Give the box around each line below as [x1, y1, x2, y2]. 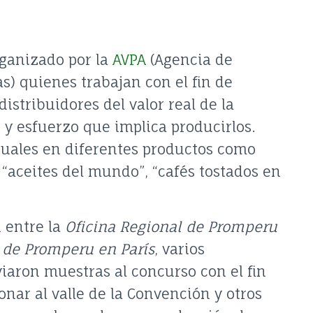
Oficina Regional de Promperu [65, 217, 277, 235]
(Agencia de [146, 50, 233, 68]
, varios [154, 240, 205, 258]
